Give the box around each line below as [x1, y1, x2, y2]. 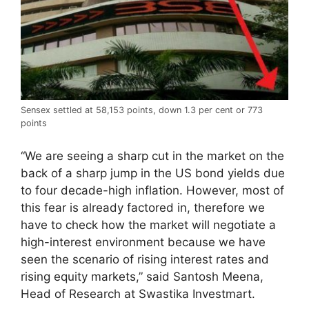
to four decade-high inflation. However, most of [21, 183, 284, 197]
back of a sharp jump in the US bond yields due [21, 166, 285, 180]
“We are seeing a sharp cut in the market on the [21, 148, 284, 163]
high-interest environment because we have [21, 235, 266, 249]
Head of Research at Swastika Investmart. [21, 286, 255, 301]
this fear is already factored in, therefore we [21, 200, 265, 215]
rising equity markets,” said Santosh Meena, [21, 269, 263, 283]
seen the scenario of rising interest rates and [21, 252, 269, 266]
